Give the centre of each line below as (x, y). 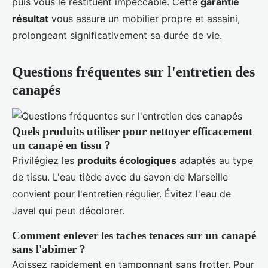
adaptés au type (215, 161)
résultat (30, 19)
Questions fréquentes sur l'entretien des (133, 72)
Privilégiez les (45, 161)
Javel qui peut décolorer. (68, 211)
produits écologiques (127, 161)
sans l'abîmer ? (49, 249)
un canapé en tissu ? (61, 145)
